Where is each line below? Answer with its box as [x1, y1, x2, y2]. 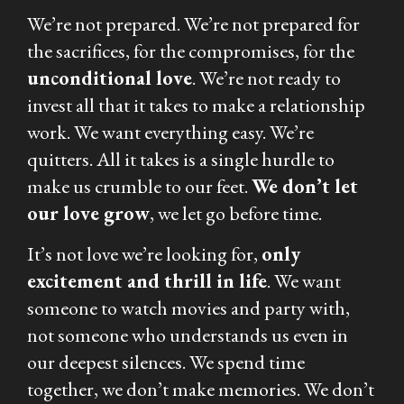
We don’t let [252, 172, 358, 199]
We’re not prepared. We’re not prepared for [27, 10, 360, 37]
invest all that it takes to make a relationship [27, 91, 365, 118]
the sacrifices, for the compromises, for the [27, 37, 354, 64]
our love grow [27, 199, 150, 226]
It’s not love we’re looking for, [27, 240, 262, 267]
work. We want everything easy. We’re [27, 118, 314, 145]
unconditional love [27, 64, 192, 91]
